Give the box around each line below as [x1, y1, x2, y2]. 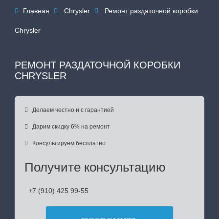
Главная [23, 7, 51, 15]
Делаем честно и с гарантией [32, 107, 114, 113]
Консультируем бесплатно [32, 140, 106, 147]
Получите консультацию [24, 160, 166, 175]
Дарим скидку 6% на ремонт [32, 123, 110, 130]
